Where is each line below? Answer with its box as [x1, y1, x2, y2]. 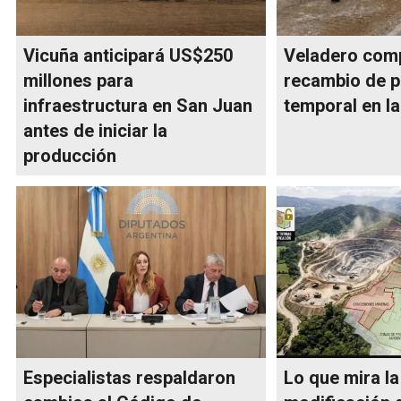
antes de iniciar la [23, 119, 167, 141]
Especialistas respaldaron [23, 366, 235, 388]
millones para [23, 69, 133, 91]
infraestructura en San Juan [23, 94, 252, 116]
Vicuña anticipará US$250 [23, 44, 233, 66]
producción [23, 144, 116, 166]
